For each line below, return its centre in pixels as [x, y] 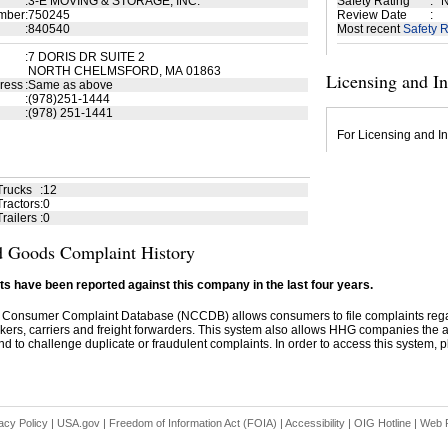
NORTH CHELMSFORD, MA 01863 [124, 71]
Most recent [369, 29]
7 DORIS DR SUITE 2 [86, 57]
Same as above [70, 85]
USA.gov [78, 423]
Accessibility [314, 423]
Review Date [371, 15]
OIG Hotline [382, 423]
